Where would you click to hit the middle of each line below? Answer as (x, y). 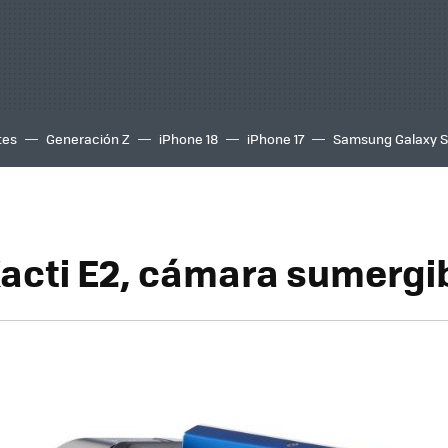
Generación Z (88, 138)
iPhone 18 (188, 138)
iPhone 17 (275, 138)
